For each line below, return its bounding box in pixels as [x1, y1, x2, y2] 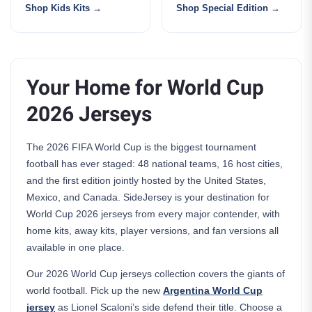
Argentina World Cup [163, 285, 263, 296]
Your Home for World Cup [26, 73, 264, 104]
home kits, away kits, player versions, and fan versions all [26, 225, 279, 236]
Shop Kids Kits [25, 3, 90, 13]
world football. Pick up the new [26, 285, 163, 296]
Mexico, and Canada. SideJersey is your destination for [26, 192, 270, 203]
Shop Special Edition [176, 3, 268, 13]
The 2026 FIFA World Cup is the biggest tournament [26, 141, 256, 153]
